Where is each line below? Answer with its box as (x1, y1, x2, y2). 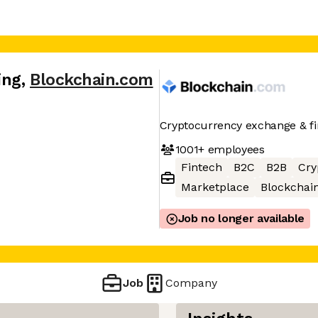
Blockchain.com (30, 70, 153, 89)
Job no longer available (177, 212, 305, 225)
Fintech (180, 160, 222, 174)
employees (204, 142, 265, 156)
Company (165, 275, 218, 290)
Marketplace (180, 180, 249, 194)
